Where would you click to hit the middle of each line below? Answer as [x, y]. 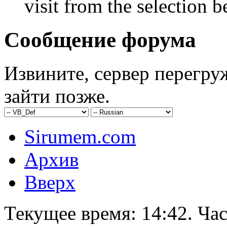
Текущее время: [73, 213]
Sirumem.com [80, 137]
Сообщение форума [100, 40]
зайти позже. [57, 96]
